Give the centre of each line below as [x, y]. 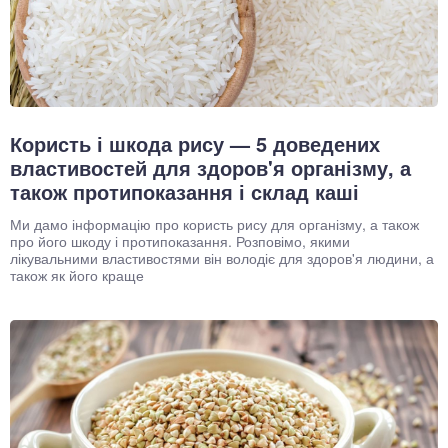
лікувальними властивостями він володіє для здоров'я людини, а [222, 257]
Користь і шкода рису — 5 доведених [195, 143]
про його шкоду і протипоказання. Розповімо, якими [180, 240]
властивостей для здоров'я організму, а [210, 167]
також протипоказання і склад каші [184, 191]
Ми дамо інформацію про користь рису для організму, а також [214, 223]
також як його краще [77, 274]
